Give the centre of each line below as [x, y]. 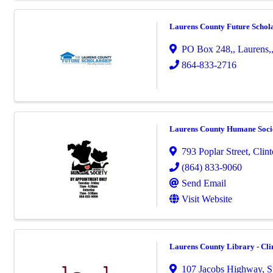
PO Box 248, [207, 49]
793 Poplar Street [215, 152]
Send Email [204, 183]
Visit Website [207, 199]
